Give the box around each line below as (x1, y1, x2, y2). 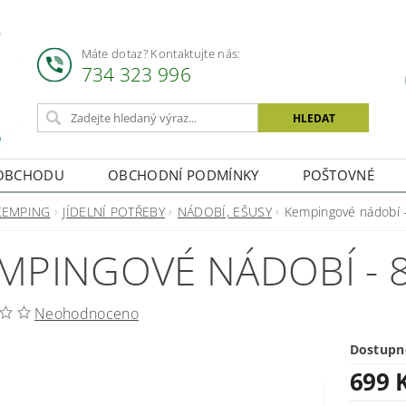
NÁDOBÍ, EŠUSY (177, 203, 272, 221)
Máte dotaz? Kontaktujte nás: (81, 44, 241, 62)
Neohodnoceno (34, 304, 139, 324)
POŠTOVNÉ (302, 165, 375, 184)
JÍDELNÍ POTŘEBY (63, 203, 166, 221)
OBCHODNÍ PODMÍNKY (108, 165, 259, 184)
